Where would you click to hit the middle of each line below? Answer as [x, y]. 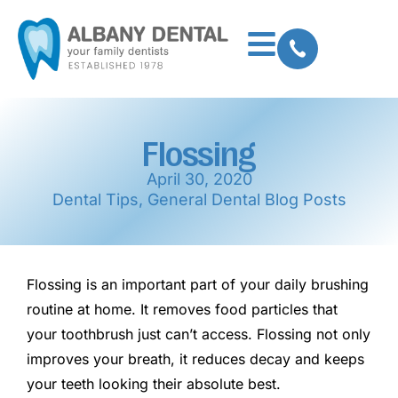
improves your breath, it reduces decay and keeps [195, 358]
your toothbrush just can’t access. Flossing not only [199, 334]
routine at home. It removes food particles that [182, 309]
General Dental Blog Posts [247, 199]
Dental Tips [95, 199]
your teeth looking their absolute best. [154, 383]
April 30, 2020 [199, 179]
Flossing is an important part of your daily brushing [198, 284]
